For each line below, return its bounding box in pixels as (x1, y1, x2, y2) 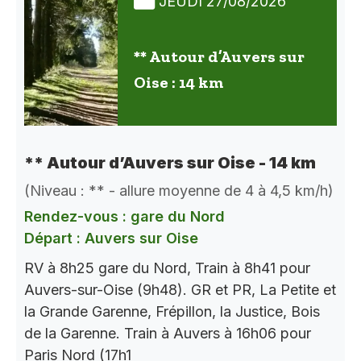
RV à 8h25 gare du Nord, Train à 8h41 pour (24, 259, 310, 276)
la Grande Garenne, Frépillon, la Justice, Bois (24, 302, 320, 320)
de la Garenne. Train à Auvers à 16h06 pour (24, 324, 311, 342)
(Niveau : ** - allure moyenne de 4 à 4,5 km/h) (24, 181, 334, 199)
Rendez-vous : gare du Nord (24, 207, 225, 225)
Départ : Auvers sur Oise (24, 229, 198, 247)
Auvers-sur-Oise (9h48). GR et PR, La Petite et (24, 280, 336, 298)
